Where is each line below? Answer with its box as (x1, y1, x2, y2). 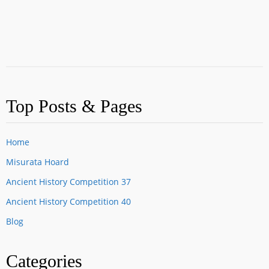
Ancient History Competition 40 (6, 195, 131, 207)
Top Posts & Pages (6, 95, 142, 116)
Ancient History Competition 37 (6, 175, 131, 187)
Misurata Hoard (6, 156, 69, 168)
